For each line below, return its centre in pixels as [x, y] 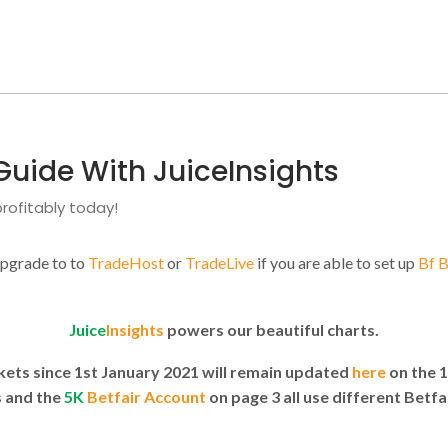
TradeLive [219, 262]
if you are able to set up [336, 262]
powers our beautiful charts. [271, 329]
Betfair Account [148, 396]
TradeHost [126, 262]
